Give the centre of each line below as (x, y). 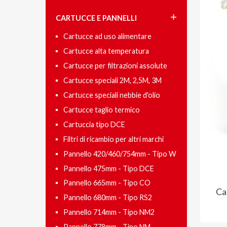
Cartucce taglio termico (102, 109)
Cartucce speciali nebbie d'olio (112, 95)
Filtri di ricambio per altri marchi (113, 139)
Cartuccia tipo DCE (94, 124)
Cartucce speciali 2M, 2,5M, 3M (112, 80)
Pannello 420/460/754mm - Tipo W (120, 154)
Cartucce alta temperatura (106, 51)
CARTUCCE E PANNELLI (96, 18)
